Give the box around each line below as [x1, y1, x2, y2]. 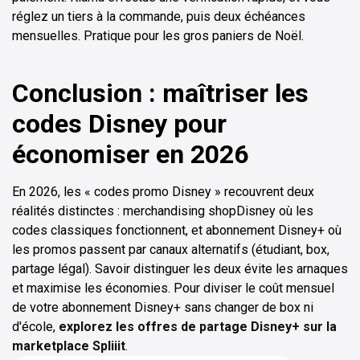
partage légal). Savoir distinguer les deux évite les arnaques [12, 260, 348, 276]
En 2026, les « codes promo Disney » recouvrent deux [12, 183, 314, 199]
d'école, [12, 318, 59, 334]
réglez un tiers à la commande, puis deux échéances [12, 8, 305, 24]
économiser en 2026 [12, 138, 248, 170]
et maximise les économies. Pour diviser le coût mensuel [12, 280, 334, 296]
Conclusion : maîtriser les [12, 77, 309, 108]
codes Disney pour [12, 108, 227, 139]
